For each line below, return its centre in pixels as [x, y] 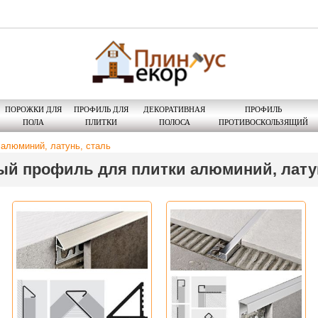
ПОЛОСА [174, 122]
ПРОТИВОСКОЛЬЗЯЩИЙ [263, 122]
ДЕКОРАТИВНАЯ [174, 109]
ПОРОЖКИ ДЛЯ [33, 109]
